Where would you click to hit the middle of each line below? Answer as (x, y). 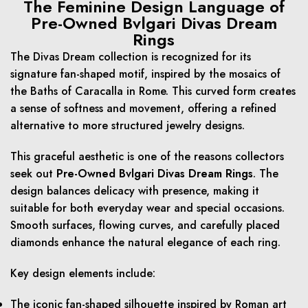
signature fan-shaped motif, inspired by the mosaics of (145, 74)
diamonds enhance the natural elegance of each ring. (145, 243)
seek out (33, 174)
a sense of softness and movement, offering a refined (143, 109)
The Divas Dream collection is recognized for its (131, 57)
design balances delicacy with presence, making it (135, 191)
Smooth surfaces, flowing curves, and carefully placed (145, 225)
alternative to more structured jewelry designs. (128, 126)
